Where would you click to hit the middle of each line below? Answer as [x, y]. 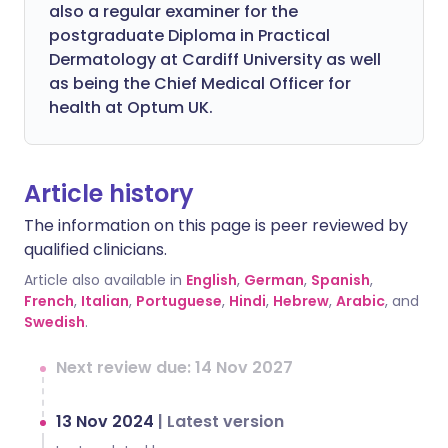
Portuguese [179, 301]
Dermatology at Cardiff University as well [215, 59]
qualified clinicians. [95, 249]
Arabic [360, 301]
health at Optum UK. [131, 107]
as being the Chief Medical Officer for [200, 83]
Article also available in [103, 280]
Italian [105, 301]
